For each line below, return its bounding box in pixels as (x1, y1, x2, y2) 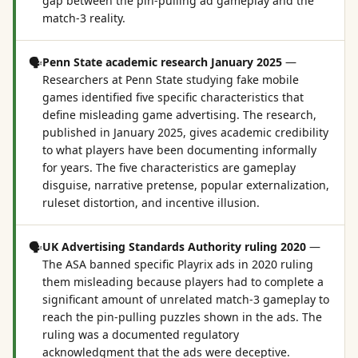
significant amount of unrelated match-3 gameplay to (42, 292, 329, 307)
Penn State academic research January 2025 (42, 54, 282, 70)
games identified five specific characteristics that (42, 89, 304, 105)
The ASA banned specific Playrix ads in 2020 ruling (42, 257, 313, 272)
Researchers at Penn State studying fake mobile (42, 72, 299, 87)
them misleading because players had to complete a (42, 274, 324, 289)
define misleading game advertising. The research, (42, 107, 316, 122)
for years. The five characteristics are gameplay (42, 160, 296, 175)
